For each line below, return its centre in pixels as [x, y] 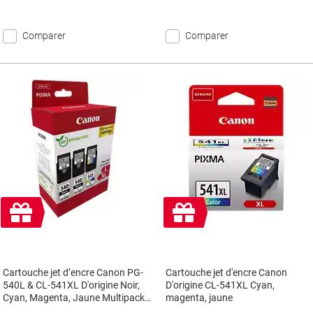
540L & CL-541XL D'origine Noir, [71, 285]
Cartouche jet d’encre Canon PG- [73, 272]
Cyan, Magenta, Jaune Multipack [74, 298]
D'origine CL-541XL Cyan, [220, 285]
